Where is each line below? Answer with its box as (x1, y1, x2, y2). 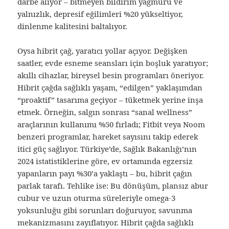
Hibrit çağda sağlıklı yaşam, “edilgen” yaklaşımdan (17, 82, 203, 93)
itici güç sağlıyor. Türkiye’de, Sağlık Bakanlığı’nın (17, 144, 197, 154)
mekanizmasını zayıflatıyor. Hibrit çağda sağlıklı (17, 217, 194, 228)
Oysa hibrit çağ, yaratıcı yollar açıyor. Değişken (17, 45, 188, 56)
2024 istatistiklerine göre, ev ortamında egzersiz (17, 156, 193, 167)
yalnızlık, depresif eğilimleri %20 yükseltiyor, (17, 9, 184, 19)
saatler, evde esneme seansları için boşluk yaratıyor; (17, 58, 209, 68)
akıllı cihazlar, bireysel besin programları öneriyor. (17, 70, 204, 81)
